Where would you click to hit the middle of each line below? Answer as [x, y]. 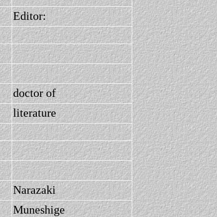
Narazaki [34, 190]
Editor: [30, 16]
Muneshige [39, 210]
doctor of [34, 93]
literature [35, 113]
